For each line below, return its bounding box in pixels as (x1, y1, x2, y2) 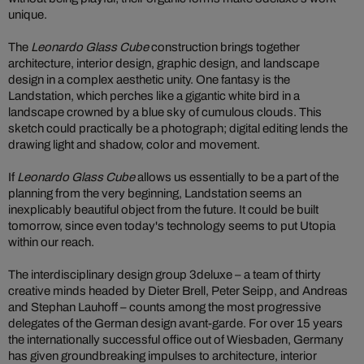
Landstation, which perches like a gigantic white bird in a (8, 89, 300, 102)
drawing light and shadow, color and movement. (8, 138, 260, 151)
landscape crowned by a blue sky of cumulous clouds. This (8, 106, 322, 119)
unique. (8, 8, 47, 21)
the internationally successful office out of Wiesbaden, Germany (8, 333, 344, 346)
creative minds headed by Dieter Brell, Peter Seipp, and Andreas (8, 284, 348, 297)
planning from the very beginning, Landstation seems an (8, 187, 301, 200)
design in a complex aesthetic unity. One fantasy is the (8, 73, 290, 86)
